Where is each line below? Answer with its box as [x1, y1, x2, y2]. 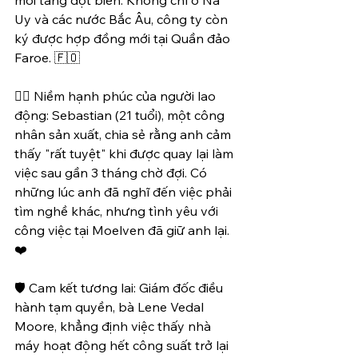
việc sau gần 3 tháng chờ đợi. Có [14, 164, 210, 181]
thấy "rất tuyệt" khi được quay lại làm [14, 145, 237, 161]
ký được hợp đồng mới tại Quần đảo [14, 30, 233, 46]
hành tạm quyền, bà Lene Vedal [14, 298, 207, 315]
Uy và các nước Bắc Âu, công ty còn [14, 10, 231, 27]
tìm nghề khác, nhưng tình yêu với [14, 202, 221, 219]
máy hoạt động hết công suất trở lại [14, 336, 232, 353]
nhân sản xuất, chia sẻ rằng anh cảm [14, 125, 234, 142]
